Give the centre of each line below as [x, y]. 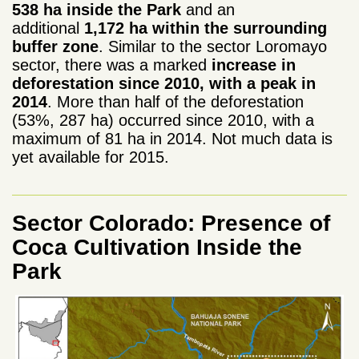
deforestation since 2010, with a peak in [164, 84]
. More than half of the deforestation [175, 102]
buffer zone [55, 47]
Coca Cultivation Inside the [157, 248]
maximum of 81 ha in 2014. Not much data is [172, 139]
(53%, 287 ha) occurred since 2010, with [159, 121]
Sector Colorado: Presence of [171, 224]
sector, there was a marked [109, 65]
